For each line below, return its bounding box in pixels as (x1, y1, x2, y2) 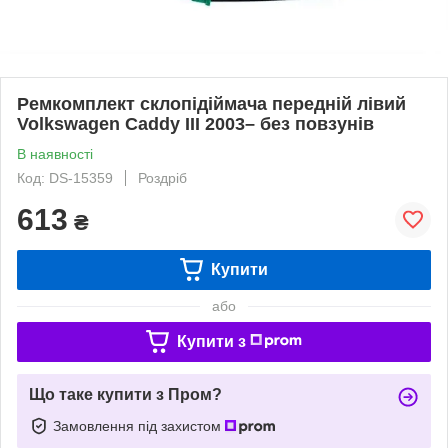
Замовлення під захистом (53, 417, 225, 434)
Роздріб (138, 169, 187, 186)
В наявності (17, 145, 93, 162)
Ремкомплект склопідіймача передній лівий (17, 93, 406, 114)
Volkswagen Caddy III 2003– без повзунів (17, 113, 374, 134)
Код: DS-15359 (17, 169, 113, 186)
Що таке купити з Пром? (29, 385, 222, 403)
